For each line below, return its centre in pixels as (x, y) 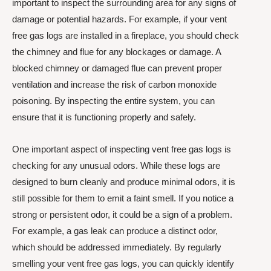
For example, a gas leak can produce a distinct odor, (115, 231)
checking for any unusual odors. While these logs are (116, 165)
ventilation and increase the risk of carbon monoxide (114, 84)
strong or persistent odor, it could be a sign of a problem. (122, 214)
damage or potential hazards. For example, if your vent (119, 19)
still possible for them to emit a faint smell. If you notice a (123, 198)
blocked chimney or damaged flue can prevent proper (117, 68)
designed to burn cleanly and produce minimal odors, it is (124, 182)
